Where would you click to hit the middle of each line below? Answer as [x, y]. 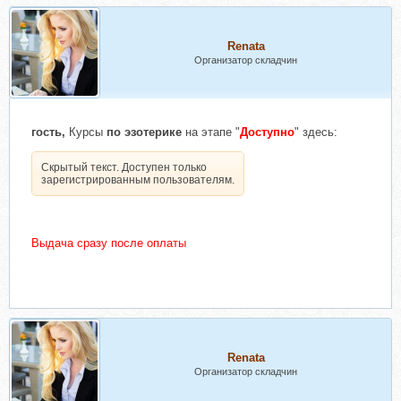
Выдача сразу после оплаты [109, 243]
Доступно [267, 132]
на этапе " [213, 132]
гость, [48, 132]
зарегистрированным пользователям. [138, 180]
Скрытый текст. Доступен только [124, 167]
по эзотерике [146, 132]
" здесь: [316, 132]
